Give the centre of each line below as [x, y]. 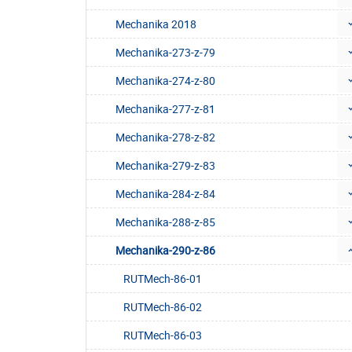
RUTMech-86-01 [163, 279]
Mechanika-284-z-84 [165, 194]
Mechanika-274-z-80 [165, 81]
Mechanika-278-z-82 [165, 137]
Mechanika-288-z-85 [165, 222]
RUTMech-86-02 [163, 307]
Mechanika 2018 [156, 24]
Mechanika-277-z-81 [165, 109]
